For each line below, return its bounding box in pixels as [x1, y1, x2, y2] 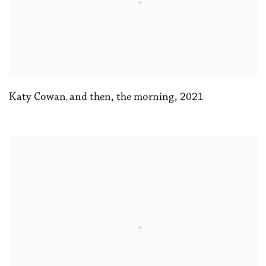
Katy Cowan [9, 91, 66, 103]
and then [69, 91, 111, 103]
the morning [116, 91, 175, 103]
